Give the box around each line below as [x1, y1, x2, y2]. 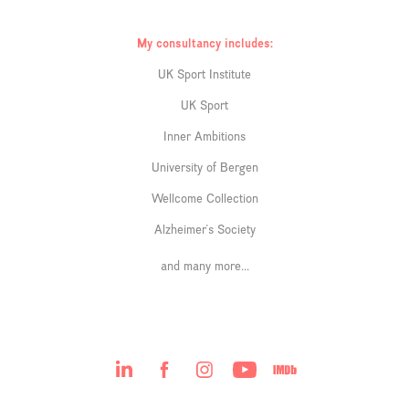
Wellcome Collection [151, 190, 258, 205]
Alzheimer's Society [153, 221, 256, 236]
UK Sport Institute [158, 66, 251, 81]
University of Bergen [151, 159, 258, 174]
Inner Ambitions [163, 128, 246, 143]
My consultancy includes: [136, 35, 273, 50]
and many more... [160, 257, 249, 273]
